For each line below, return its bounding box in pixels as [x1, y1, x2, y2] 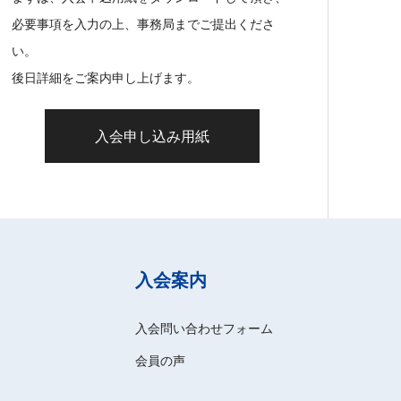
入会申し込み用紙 [94, 127, 209, 145]
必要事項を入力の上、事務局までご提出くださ [12, 16, 275, 31]
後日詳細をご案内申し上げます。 [12, 70, 200, 85]
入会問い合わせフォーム [134, 320, 273, 336]
